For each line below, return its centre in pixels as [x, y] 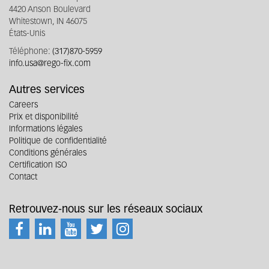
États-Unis [27, 34]
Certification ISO [38, 165]
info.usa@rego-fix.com [50, 64]
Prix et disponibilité [44, 117]
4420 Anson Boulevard [50, 10]
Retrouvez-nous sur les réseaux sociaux [106, 210]
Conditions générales [48, 153]
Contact [23, 177]
